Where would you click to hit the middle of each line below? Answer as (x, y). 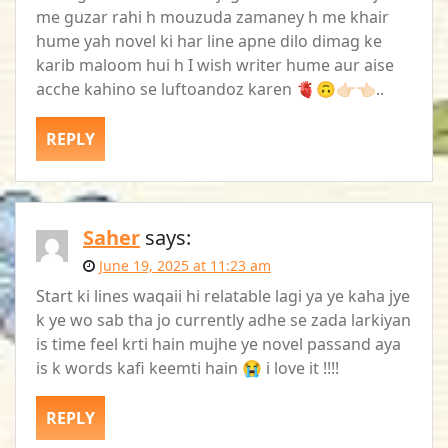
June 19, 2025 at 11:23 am (185, 265)
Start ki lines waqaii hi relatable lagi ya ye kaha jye (223, 295)
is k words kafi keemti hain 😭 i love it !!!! (187, 367)
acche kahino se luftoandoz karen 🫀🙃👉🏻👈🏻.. (210, 88)
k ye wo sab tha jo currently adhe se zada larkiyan (223, 319)
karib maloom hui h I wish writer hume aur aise (215, 64)
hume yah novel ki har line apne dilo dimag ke (209, 40)
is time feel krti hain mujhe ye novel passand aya (218, 343)
